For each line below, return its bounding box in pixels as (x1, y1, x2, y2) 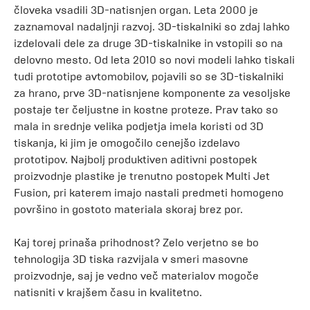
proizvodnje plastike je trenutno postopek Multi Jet (14, 170, 270, 183)
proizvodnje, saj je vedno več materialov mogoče (14, 269, 259, 282)
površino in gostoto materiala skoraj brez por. (14, 203, 243, 216)
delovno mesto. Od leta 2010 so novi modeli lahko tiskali (14, 53, 295, 66)
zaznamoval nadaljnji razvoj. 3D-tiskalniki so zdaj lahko (14, 20, 290, 33)
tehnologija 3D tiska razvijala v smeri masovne (14, 253, 248, 266)
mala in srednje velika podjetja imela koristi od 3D (14, 120, 264, 133)
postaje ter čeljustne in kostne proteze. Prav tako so (14, 103, 278, 116)
